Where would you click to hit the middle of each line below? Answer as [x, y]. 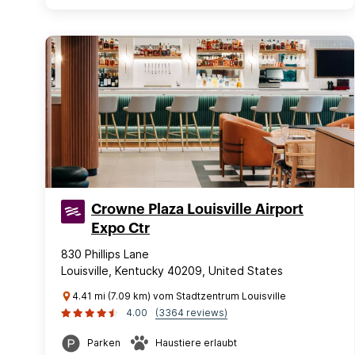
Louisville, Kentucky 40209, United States [172, 271]
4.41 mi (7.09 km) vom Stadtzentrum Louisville [179, 296]
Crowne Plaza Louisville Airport [197, 209]
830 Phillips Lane [105, 254]
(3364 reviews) [191, 313]
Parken [104, 343]
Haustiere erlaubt [196, 343]
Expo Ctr [120, 228]
